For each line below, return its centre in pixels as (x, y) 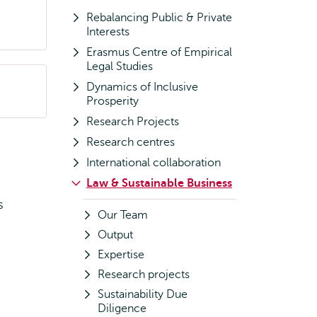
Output (115, 235)
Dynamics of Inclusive (142, 87)
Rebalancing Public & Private (159, 18)
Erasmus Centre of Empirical (159, 52)
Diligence (122, 309)
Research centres (131, 142)
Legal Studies (120, 67)
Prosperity (113, 101)
